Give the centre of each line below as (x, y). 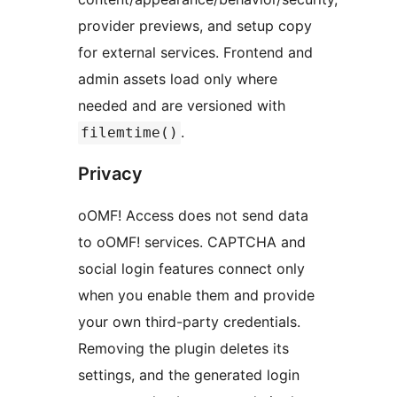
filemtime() (129, 133)
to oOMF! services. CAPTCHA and (192, 242)
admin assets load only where (178, 79)
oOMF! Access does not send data (193, 216)
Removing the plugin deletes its (183, 349)
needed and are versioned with (184, 106)
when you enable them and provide (196, 296)
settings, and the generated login (189, 375)
